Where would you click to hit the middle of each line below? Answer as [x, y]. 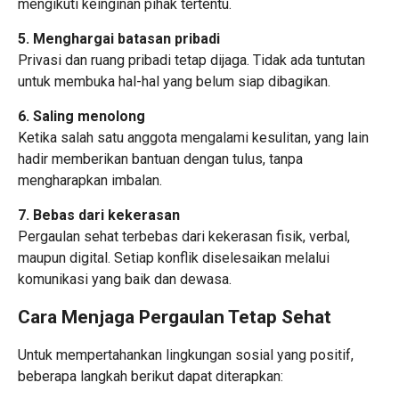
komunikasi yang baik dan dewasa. [125, 279]
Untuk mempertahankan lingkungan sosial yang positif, [186, 354]
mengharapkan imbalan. [90, 180]
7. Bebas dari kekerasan [99, 215]
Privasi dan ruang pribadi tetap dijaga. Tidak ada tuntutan [191, 60]
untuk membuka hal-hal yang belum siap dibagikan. [174, 81]
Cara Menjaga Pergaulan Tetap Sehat [175, 317]
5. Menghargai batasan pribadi [119, 38]
